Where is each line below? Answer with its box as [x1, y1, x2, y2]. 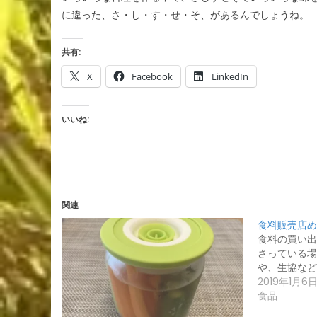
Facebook [132, 69, 173, 83]
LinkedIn [212, 69, 248, 83]
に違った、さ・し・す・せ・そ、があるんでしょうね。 [62, 7, 309, 22]
